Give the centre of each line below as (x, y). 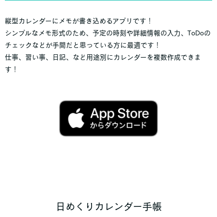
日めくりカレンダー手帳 (108, 206)
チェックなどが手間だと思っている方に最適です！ (83, 45)
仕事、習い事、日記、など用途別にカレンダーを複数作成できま (103, 57)
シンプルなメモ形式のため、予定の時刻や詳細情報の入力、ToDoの (108, 33)
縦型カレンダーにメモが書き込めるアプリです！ (79, 21)
